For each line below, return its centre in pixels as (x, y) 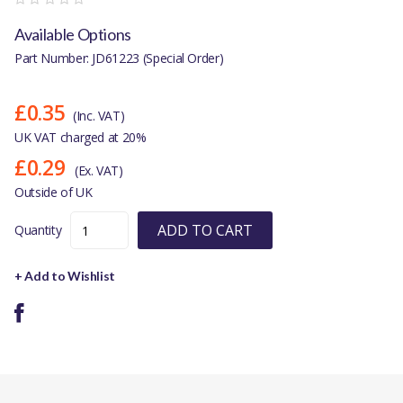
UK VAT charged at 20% (81, 138)
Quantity (38, 230)
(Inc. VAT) (99, 116)
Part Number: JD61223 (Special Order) (119, 58)
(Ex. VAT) (99, 171)
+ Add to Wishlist (65, 276)
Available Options (73, 35)
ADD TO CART (206, 231)
